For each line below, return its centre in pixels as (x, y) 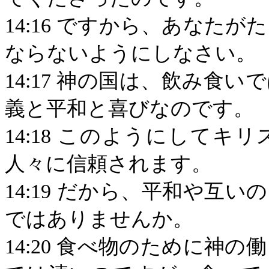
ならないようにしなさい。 (131, 53)
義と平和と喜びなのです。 (129, 108)
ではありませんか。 (99, 219)
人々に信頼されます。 (108, 164)
